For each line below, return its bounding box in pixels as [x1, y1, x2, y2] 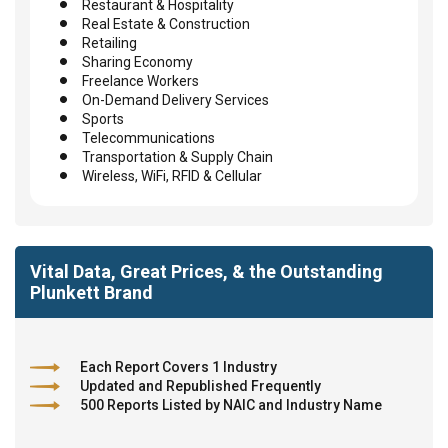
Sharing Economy [82, 53, 193, 70]
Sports [82, 110, 124, 127]
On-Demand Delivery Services [82, 91, 269, 108]
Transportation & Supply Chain [82, 148, 273, 165]
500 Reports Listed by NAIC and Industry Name [80, 396, 382, 413]
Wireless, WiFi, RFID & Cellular [82, 167, 262, 184]
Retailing [82, 34, 137, 51]
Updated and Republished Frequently [80, 377, 321, 394]
